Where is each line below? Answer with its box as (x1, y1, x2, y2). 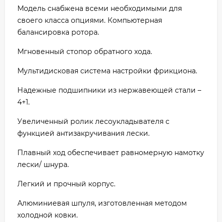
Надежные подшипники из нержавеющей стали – (17, 85, 201, 95)
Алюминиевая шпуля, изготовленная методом (17, 198, 187, 208)
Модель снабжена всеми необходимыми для (17, 3, 182, 13)
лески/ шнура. (17, 160, 69, 169)
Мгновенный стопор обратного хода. (17, 47, 152, 56)
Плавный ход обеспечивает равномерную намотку (17, 148, 204, 157)
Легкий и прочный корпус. (17, 179, 115, 188)
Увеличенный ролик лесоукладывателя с (17, 116, 169, 126)
